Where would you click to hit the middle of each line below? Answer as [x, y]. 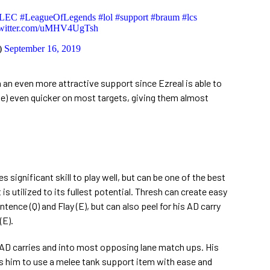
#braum [165, 17]
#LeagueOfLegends [58, 17]
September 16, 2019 [42, 48]
